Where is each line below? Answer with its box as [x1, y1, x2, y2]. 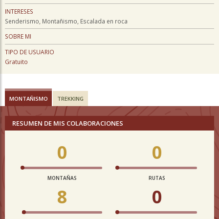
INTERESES [5, 7, 33, 15]
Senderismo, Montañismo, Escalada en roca [5, 17, 128, 25]
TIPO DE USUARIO [5, 48, 54, 56]
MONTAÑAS [47, 175, 77, 181]
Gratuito [5, 58, 28, 66]
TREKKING [57, 95, 84, 102]
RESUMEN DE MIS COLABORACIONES [12, 119, 123, 128]
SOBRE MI [5, 32, 31, 40]
